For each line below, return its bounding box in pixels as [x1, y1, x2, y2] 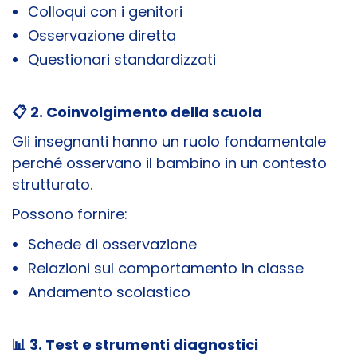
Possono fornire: [12, 204, 127, 225]
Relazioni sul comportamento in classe [28, 258, 304, 279]
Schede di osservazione [28, 234, 197, 255]
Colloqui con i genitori [28, 2, 182, 22]
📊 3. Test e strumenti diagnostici [12, 335, 258, 355]
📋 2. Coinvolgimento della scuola [12, 102, 262, 123]
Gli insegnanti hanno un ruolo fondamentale [12, 131, 326, 152]
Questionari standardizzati [28, 49, 216, 70]
